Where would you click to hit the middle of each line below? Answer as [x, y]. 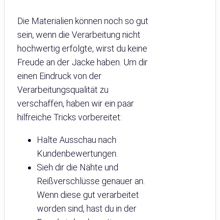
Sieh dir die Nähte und [78, 167]
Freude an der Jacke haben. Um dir [82, 62]
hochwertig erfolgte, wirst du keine [82, 49]
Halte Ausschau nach [77, 140]
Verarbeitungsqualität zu [63, 90]
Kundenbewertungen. [77, 154]
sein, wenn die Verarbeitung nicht [79, 35]
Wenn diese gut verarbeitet [88, 195]
